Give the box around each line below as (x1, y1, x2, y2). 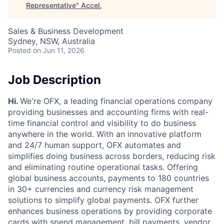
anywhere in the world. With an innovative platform (8, 128, 201, 139)
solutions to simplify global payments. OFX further (8, 194, 198, 205)
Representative (26, 1, 76, 9)
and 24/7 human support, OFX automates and (8, 139, 181, 150)
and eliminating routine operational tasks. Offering (8, 161, 198, 172)
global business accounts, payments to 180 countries (8, 172, 209, 183)
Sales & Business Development (8, 26, 123, 36)
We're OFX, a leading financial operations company (20, 95, 212, 106)
